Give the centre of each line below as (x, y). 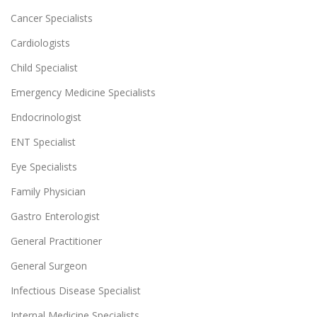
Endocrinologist (46, 117)
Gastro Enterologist (55, 216)
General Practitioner (56, 241)
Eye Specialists (44, 166)
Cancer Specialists (52, 18)
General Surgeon (49, 265)
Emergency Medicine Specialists (83, 92)
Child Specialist (44, 67)
